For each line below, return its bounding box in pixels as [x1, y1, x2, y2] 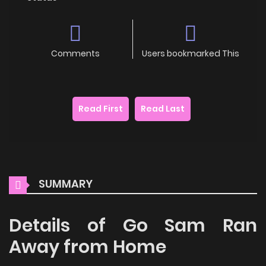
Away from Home [9, 234, 166, 259]
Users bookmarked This [142, 47, 239, 59]
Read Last [141, 102, 185, 115]
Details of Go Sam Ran [9, 213, 257, 238]
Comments [50, 47, 100, 59]
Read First [78, 102, 123, 115]
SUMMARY [36, 176, 93, 191]
